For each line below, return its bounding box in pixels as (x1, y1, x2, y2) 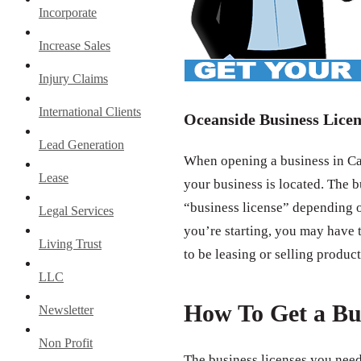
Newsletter (39, 302, 93, 317)
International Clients (39, 104, 141, 118)
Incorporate (39, 5, 97, 19)
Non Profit (39, 335, 93, 350)
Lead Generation (39, 137, 124, 151)
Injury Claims (39, 71, 108, 85)
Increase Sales (39, 38, 110, 52)
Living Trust (39, 236, 102, 251)
